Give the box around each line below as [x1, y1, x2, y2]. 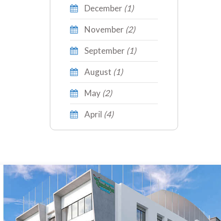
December [83, 2, 122, 13]
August [83, 66, 111, 77]
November [83, 24, 124, 35]
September [83, 45, 125, 56]
